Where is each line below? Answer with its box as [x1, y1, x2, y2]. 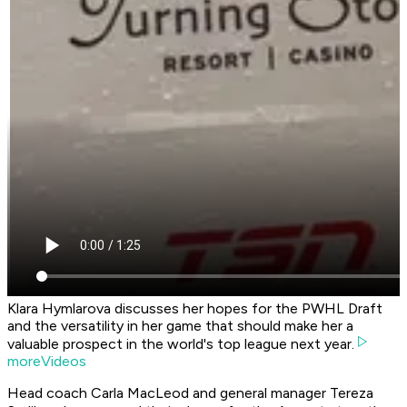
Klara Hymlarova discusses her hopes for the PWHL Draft [7, 300, 382, 318]
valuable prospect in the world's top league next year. [7, 335, 354, 353]
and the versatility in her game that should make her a [7, 317, 353, 335]
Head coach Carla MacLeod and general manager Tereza [7, 384, 373, 402]
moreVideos [7, 352, 86, 371]
